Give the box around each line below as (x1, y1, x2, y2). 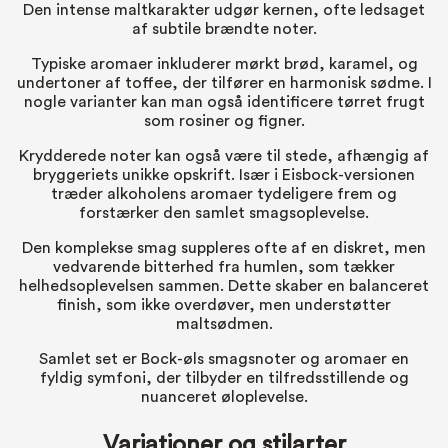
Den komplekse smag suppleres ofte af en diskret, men (22, 239, 426, 256)
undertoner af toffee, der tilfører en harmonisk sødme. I (16, 74, 432, 91)
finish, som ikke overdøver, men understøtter (57, 296, 391, 313)
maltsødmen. (175, 315, 273, 332)
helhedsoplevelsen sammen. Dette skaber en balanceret (19, 277, 429, 294)
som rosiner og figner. (143, 112, 305, 129)
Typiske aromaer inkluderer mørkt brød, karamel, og (30, 55, 418, 72)
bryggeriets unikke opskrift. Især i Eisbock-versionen (33, 166, 415, 183)
